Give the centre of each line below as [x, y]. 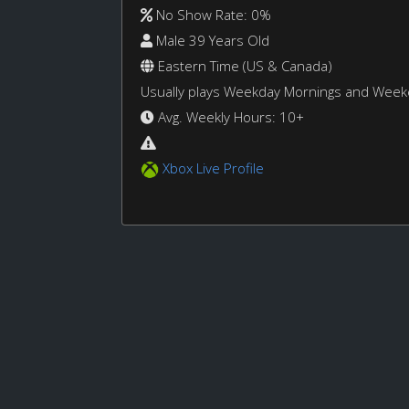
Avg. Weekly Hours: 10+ [229, 117]
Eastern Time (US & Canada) [243, 66]
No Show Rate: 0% [212, 15]
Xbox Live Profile [213, 168]
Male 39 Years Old [211, 41]
